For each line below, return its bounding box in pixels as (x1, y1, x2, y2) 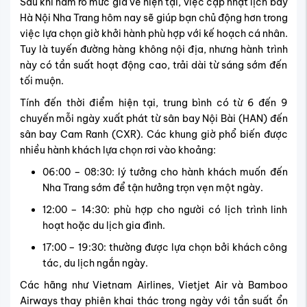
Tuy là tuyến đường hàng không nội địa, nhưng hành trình (19, 43, 288, 56)
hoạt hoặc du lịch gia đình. (42, 219, 165, 232)
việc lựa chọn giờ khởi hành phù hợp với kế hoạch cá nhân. (19, 27, 288, 40)
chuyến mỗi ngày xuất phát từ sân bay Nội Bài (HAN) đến (19, 112, 288, 125)
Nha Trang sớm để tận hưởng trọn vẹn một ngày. (42, 182, 263, 195)
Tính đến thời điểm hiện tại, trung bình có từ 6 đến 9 (19, 97, 288, 110)
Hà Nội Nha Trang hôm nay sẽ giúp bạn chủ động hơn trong (19, 12, 288, 25)
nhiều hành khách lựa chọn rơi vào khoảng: (19, 144, 216, 157)
